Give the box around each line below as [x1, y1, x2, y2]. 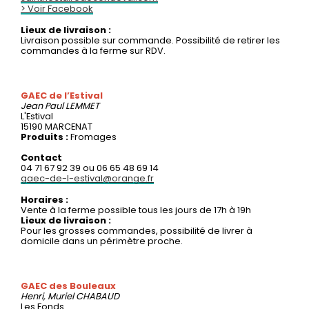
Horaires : [21, 192, 68, 206]
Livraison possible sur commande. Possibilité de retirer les [21, 33, 280, 47]
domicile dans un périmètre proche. [21, 234, 183, 248]
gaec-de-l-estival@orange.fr [21, 171, 154, 185]
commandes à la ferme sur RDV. [21, 43, 166, 57]
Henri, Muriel [21, 289, 76, 303]
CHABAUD [76, 289, 119, 303]
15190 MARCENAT [21, 119, 92, 133]
